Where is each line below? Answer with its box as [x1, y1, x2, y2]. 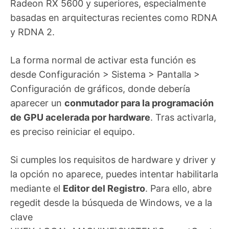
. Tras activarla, [150, 112, 216, 123]
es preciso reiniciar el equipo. [10, 126, 135, 138]
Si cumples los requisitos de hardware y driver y [10, 154, 216, 166]
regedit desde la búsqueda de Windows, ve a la [10, 197, 212, 209]
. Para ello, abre [145, 183, 212, 194]
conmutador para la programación [64, 98, 214, 109]
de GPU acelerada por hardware [10, 112, 150, 123]
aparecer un [10, 98, 64, 109]
